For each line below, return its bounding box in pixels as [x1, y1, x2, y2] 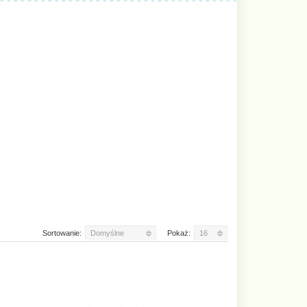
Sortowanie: [42, 228, 82, 237]
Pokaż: [167, 228, 191, 237]
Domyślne [90, 228, 124, 237]
